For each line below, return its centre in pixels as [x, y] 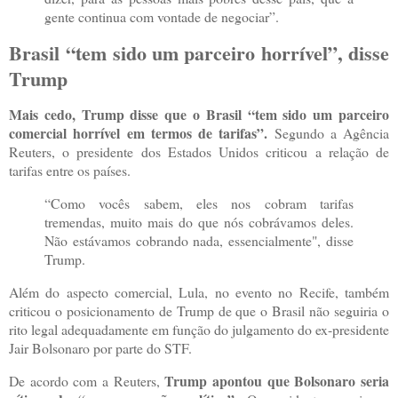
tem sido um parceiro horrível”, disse [233, 52]
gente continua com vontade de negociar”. [162, 16]
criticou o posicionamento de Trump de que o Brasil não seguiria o [199, 311]
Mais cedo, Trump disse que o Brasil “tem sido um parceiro [199, 115]
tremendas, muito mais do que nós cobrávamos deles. [199, 222]
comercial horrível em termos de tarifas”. [139, 133]
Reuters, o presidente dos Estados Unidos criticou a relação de [199, 152]
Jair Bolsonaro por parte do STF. [100, 348]
